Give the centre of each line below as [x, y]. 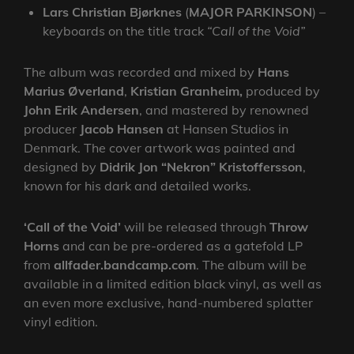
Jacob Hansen [122, 128]
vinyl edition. [61, 321]
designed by [62, 166]
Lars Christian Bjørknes [112, 11]
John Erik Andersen [81, 109]
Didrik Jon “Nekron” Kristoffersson [201, 166]
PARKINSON [274, 11]
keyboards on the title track [125, 30]
